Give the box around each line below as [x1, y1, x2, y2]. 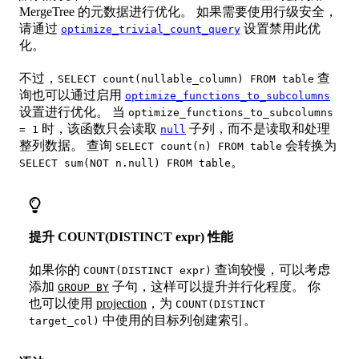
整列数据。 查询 [19, 139, 115, 153]
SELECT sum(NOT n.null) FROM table [19, 157, 231, 170]
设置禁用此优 [240, 22, 321, 36]
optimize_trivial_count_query [61, 23, 240, 36]
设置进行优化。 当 [19, 105, 128, 119]
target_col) [29, 315, 99, 328]
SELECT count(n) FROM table [115, 140, 282, 153]
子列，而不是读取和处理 [186, 122, 330, 136]
